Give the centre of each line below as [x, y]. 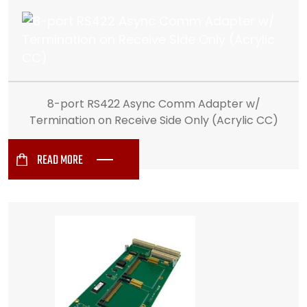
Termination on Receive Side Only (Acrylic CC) [153, 120]
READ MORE [60, 161]
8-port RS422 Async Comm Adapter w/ [153, 104]
